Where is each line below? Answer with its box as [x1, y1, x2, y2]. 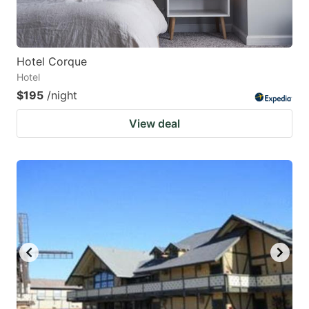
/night [47, 88, 77, 103]
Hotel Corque [17, 54, 87, 69]
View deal [129, 117, 180, 131]
